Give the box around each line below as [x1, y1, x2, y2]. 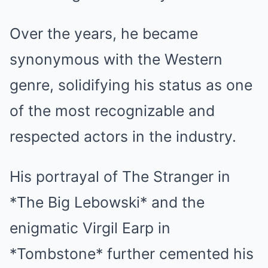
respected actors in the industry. [10, 127, 236, 145]
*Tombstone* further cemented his [10, 245, 254, 263]
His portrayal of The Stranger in [10, 167, 230, 185]
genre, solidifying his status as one [10, 76, 252, 94]
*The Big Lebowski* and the [10, 193, 205, 211]
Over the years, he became [10, 25, 198, 42]
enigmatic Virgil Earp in [10, 219, 170, 237]
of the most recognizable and [10, 102, 215, 120]
